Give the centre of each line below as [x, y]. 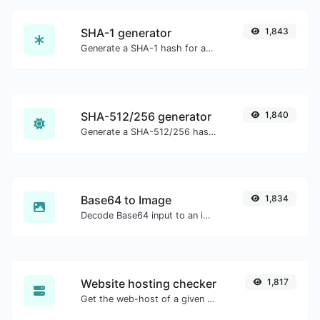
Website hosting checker [149, 284]
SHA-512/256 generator [146, 116]
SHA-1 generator [126, 33]
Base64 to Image [126, 200]
